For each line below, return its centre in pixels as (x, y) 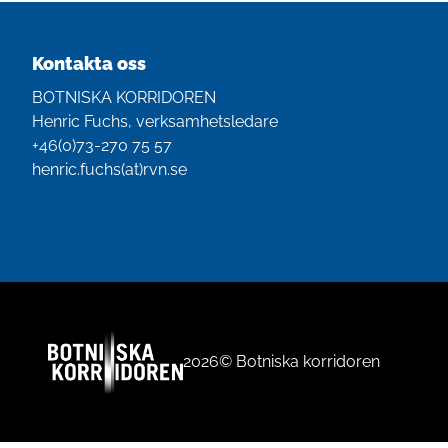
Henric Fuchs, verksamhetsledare (155, 121)
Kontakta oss (89, 63)
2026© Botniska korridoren (281, 361)
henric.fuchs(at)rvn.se (109, 169)
